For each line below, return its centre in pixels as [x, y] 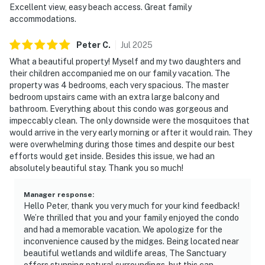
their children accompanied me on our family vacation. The [120, 73]
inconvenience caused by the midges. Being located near [131, 241]
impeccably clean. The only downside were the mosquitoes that [130, 120]
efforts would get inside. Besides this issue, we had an [112, 156]
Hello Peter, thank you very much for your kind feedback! [132, 206]
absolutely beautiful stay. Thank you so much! [96, 168]
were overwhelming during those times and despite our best [122, 144]
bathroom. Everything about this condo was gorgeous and [119, 109]
